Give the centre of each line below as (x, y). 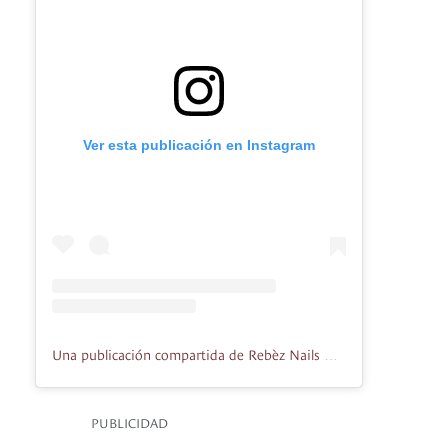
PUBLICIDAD (129, 422)
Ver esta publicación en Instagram (199, 145)
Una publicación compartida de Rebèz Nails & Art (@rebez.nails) (331, 355)
